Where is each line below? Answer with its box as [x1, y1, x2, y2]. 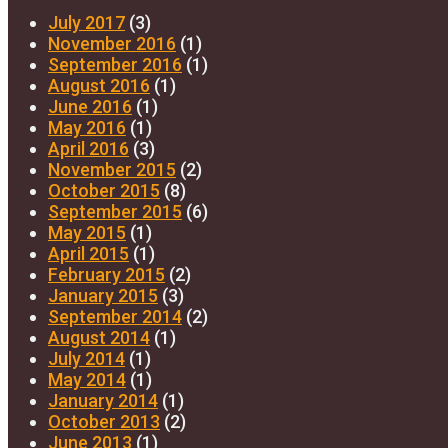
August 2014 [48, 326, 150, 348]
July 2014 [48, 347, 125, 369]
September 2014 [48, 305, 182, 327]
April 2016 [48, 137, 129, 159]
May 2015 [48, 221, 126, 243]
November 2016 [48, 32, 176, 54]
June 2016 [48, 95, 132, 117]
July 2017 [48, 11, 125, 33]
